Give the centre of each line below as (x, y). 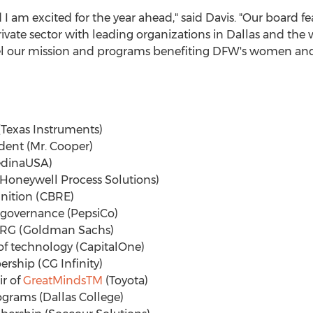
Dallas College (81, 297)
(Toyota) (125, 281)
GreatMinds (54, 281)
